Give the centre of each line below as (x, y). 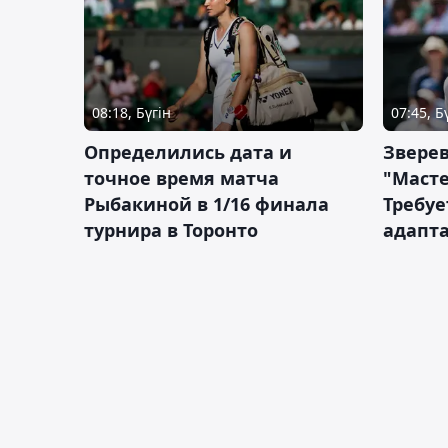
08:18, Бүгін (131, 112)
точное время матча (181, 177)
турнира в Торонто (171, 229)
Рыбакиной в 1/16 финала (206, 203)
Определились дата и (188, 151)
